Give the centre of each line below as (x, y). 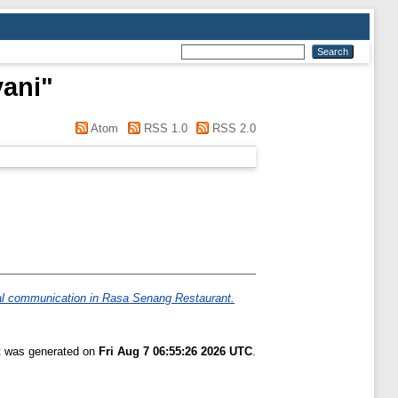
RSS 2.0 (232, 128)
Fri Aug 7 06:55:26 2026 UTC (175, 352)
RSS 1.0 (163, 128)
